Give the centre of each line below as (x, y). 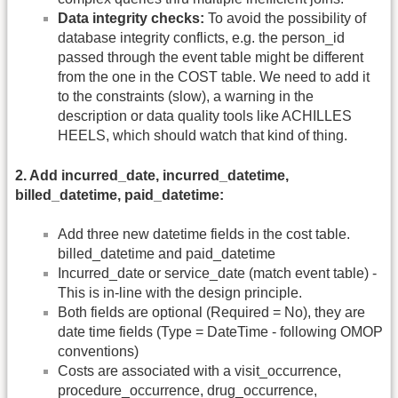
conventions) (98, 351)
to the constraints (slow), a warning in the (186, 97)
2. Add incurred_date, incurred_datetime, (152, 175)
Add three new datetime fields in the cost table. (204, 234)
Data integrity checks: (131, 19)
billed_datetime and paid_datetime (167, 253)
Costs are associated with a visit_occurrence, (199, 370)
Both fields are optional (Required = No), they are (211, 312)
